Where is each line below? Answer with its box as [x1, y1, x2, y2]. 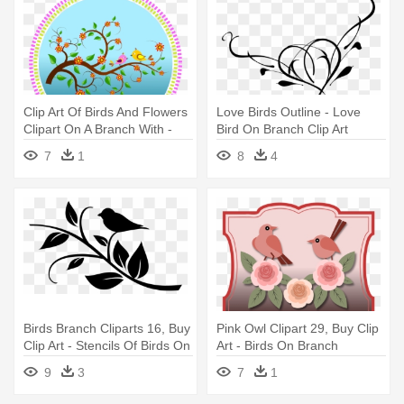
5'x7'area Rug [216, 354, 296, 370]
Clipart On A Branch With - [23, 121, 172, 136]
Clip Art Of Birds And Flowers [23, 104, 188, 119]
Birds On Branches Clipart [23, 138, 171, 153]
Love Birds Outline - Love [216, 104, 361, 119]
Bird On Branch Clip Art [216, 121, 348, 136]
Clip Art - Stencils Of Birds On [23, 337, 190, 353]
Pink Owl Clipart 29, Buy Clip [216, 320, 379, 335]
